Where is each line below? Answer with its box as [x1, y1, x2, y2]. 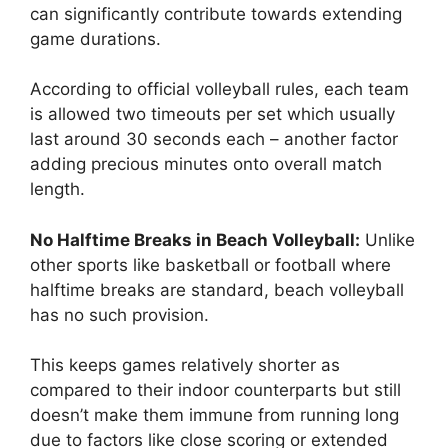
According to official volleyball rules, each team [30, 79, 409, 100]
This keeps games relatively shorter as [30, 355, 340, 376]
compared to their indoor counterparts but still [30, 380, 401, 401]
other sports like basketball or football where [30, 254, 391, 275]
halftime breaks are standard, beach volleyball [30, 279, 404, 300]
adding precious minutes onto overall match [30, 154, 382, 175]
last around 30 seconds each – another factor [30, 129, 398, 150]
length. [30, 179, 85, 200]
